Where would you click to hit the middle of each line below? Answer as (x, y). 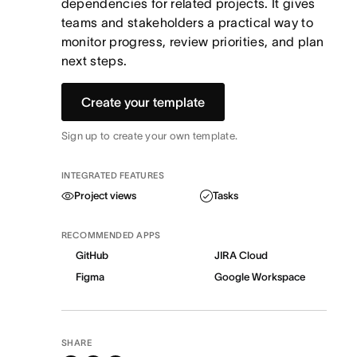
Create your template (143, 102)
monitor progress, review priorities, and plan (192, 41)
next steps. (94, 61)
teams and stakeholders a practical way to (187, 22)
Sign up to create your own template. (149, 136)
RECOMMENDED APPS (111, 235)
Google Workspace (260, 277)
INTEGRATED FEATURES (113, 175)
